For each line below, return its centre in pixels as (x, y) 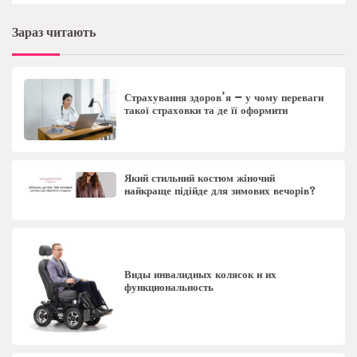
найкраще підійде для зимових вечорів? (220, 192)
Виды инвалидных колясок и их (201, 275)
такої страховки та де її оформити (206, 110)
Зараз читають (54, 32)
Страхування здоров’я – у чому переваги (224, 98)
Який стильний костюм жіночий (200, 179)
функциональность (169, 287)
